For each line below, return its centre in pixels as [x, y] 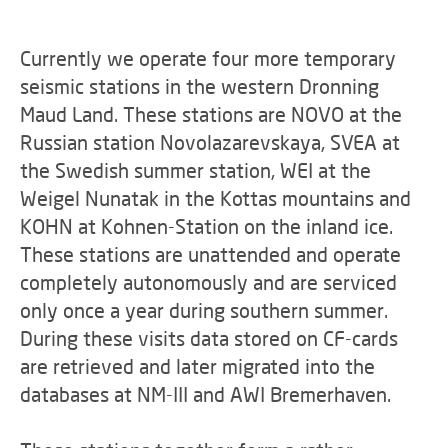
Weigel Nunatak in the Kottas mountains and [218, 198]
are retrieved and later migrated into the [197, 366]
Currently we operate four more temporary [208, 58]
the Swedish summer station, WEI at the [195, 170]
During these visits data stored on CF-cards [209, 338]
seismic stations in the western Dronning [199, 86]
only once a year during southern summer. [204, 310]
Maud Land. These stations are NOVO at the [211, 114]
